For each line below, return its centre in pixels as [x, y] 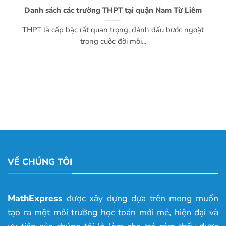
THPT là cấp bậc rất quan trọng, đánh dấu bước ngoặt [113, 30]
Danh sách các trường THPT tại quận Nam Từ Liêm [113, 10]
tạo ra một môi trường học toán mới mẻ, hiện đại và [113, 213]
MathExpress [35, 199]
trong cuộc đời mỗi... [113, 42]
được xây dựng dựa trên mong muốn [140, 199]
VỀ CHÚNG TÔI [40, 162]
